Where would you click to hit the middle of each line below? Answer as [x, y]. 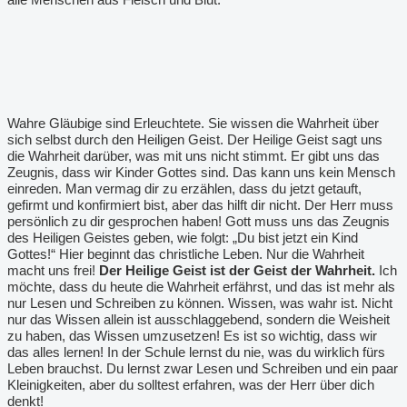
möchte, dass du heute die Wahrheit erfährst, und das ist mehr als [201, 287]
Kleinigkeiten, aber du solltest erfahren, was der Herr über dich [191, 385]
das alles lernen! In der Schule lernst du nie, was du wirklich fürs [196, 352]
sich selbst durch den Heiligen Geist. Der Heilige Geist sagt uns [195, 139]
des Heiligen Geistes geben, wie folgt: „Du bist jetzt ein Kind [183, 238]
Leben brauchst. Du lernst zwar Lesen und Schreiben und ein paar [203, 368]
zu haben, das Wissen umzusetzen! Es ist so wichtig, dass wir [192, 336]
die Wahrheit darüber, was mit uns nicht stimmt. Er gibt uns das [194, 156]
